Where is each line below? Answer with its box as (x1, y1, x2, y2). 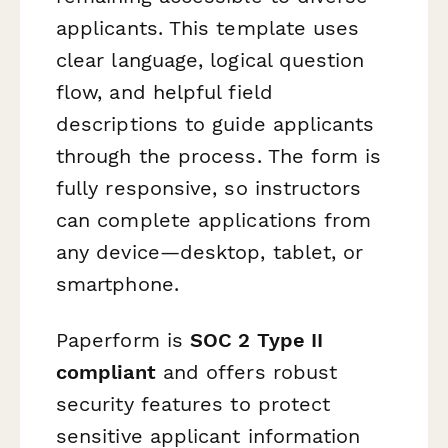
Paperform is (56, 327, 191, 352)
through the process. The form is (56, 144, 382, 169)
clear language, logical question (56, 48, 365, 73)
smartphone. (56, 272, 179, 297)
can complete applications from (56, 208, 372, 233)
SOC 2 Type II (190, 327, 324, 352)
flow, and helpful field (56, 80, 273, 105)
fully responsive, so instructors (56, 176, 362, 201)
